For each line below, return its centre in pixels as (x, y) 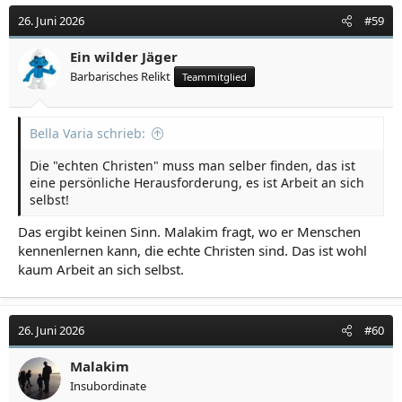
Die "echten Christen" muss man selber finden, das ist (192, 165)
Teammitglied (214, 77)
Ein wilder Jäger (124, 57)
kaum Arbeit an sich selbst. (101, 269)
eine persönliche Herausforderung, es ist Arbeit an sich (197, 182)
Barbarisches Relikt (120, 76)
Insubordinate (108, 386)
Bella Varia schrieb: (87, 133)
